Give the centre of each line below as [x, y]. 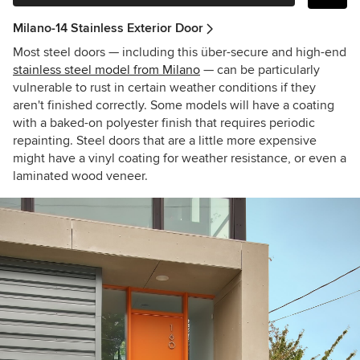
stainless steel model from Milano [106, 70]
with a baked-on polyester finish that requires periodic [164, 123]
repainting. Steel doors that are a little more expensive [165, 140]
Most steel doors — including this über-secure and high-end [180, 52]
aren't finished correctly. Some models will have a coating [174, 105]
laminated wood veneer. [80, 176]
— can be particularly [260, 70]
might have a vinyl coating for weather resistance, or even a [180, 158]
